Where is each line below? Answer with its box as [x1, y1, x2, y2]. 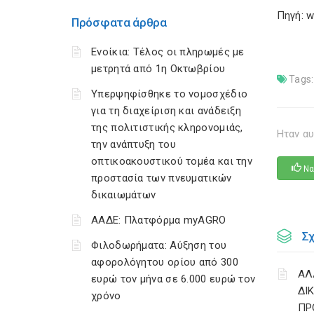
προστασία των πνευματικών [91, 172, 232, 184]
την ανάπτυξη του [91, 138, 176, 151]
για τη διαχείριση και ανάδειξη [91, 104, 242, 117]
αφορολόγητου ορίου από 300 [91, 256, 238, 268]
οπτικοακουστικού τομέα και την [91, 155, 252, 168]
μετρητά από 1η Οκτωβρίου [91, 62, 226, 75]
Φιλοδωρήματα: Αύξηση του [91, 239, 227, 252]
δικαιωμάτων [91, 189, 156, 201]
